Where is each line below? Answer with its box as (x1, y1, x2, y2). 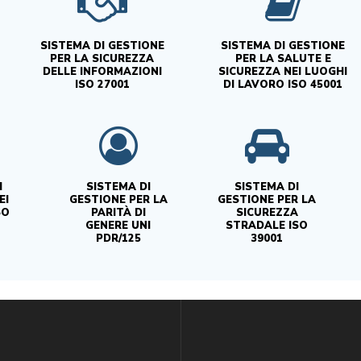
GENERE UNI (85, 218, 151, 233)
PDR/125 (95, 230, 141, 246)
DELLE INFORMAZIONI (42, 64, 162, 79)
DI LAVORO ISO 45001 (223, 77, 343, 92)
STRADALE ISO (226, 218, 309, 233)
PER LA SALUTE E (234, 51, 331, 66)
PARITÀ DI (90, 205, 146, 220)
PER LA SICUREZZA (50, 51, 155, 66)
